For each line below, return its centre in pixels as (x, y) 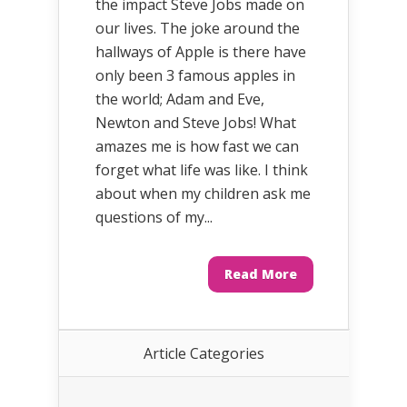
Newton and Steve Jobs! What (196, 123)
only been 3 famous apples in (195, 75)
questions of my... (154, 217)
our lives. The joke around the (198, 28)
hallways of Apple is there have (201, 52)
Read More (261, 274)
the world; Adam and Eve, (180, 99)
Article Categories (204, 353)
